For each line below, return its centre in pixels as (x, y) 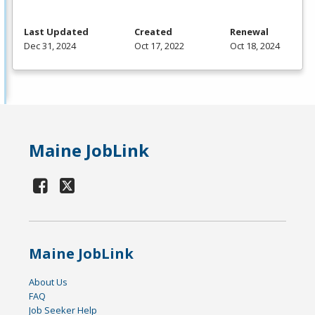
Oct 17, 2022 (159, 45)
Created (153, 31)
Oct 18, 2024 (255, 45)
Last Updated (56, 31)
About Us (49, 282)
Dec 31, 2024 (50, 45)
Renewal (249, 31)
